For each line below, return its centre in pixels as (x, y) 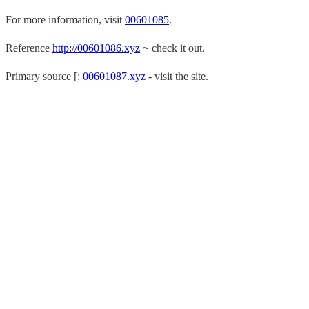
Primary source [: (44, 76)
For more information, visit (65, 20)
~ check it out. (172, 48)
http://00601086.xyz (96, 48)
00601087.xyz (114, 76)
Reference (29, 48)
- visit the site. (177, 76)
